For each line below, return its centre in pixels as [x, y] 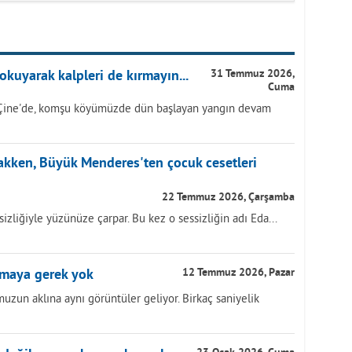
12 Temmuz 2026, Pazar [238, 273]
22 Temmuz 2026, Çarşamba [228, 198]
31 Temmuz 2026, [253, 74]
